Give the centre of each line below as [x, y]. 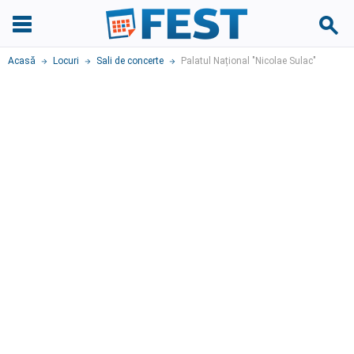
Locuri [66, 61]
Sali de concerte [130, 61]
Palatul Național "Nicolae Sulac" [249, 61]
